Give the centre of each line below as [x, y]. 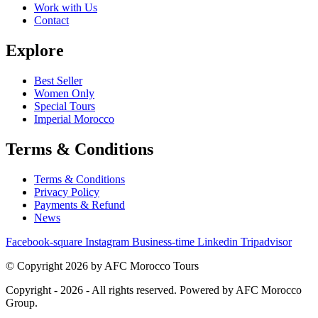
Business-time [163, 241]
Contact [51, 21]
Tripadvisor [266, 241]
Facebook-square [44, 241]
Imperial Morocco [74, 119]
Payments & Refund [79, 204]
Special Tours [65, 106]
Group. [22, 302]
